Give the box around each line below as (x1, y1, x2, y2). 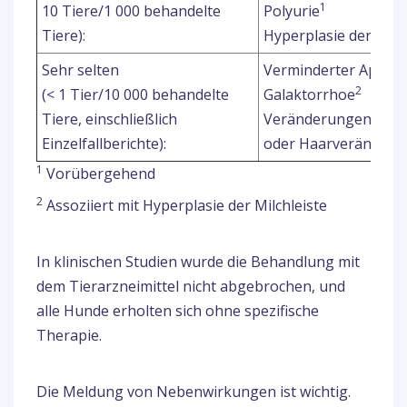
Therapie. (36, 325, 102, 345)
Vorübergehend (43, 164, 155, 184)
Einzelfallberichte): (42, 134, 166, 154)
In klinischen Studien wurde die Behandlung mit (36, 252, 360, 272)
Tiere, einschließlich (42, 109, 177, 129)
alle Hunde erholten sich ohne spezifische (36, 301, 319, 321)
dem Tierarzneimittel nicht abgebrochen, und (36, 276, 345, 296)
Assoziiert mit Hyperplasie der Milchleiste (43, 195, 327, 215)
